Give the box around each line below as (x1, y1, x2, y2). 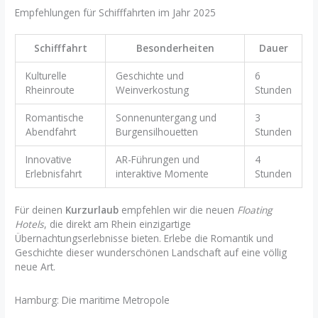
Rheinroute (25, 83, 75, 97)
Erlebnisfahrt (25, 167, 82, 181)
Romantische (25, 111, 84, 125)
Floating (237, 202, 273, 216)
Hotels (15, 216, 45, 231)
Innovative (25, 153, 72, 167)
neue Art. (15, 259, 56, 273)
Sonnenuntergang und (115, 111, 216, 125)
